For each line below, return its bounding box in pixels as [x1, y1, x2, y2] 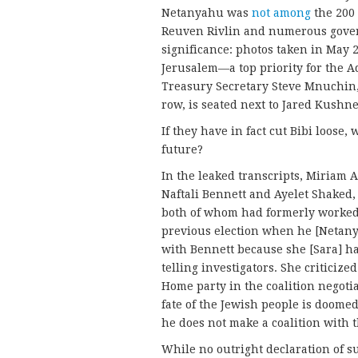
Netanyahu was [161, 6, 252, 19]
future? [161, 143, 203, 156]
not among [252, 6, 311, 19]
